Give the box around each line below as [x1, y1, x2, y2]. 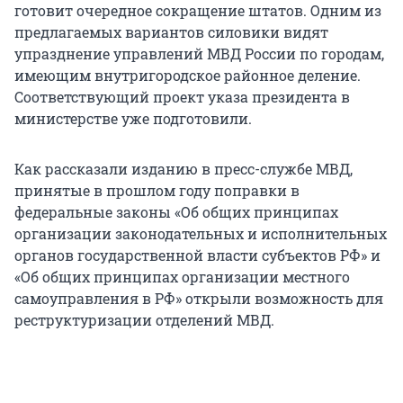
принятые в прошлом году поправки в [14, 181, 300, 201]
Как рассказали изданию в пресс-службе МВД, [14, 159, 353, 179]
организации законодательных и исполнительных [14, 224, 387, 244]
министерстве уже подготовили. [14, 109, 252, 129]
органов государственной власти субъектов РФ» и [14, 246, 381, 265]
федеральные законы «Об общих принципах [14, 202, 338, 222]
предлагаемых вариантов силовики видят [14, 22, 328, 42]
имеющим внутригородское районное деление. [14, 66, 361, 85]
